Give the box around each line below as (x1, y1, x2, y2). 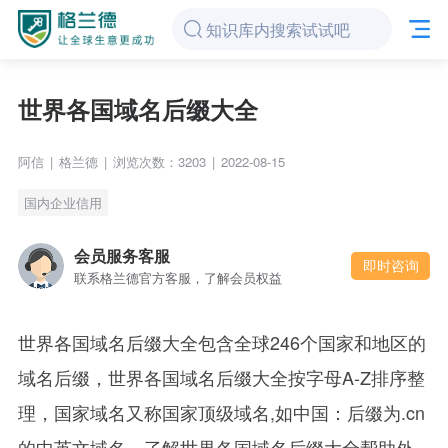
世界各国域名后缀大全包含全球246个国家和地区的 (17, 328, 426, 355)
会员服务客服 (74, 244, 171, 267)
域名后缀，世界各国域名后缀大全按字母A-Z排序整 (17, 363, 425, 390)
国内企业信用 (23, 192, 102, 212)
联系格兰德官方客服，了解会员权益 (74, 267, 283, 287)
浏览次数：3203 (112, 152, 206, 172)
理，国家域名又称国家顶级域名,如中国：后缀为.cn (17, 398, 425, 425)
